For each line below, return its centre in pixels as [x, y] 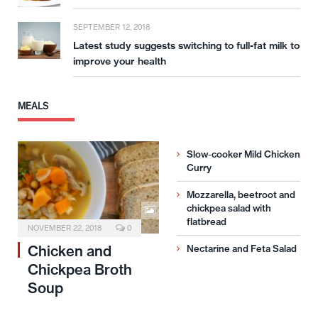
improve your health [120, 61]
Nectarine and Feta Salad [242, 249]
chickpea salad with [229, 208]
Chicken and [70, 251]
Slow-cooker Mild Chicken [243, 154]
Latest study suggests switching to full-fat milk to [186, 46]
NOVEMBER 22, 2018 [65, 229]
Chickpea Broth [80, 270]
